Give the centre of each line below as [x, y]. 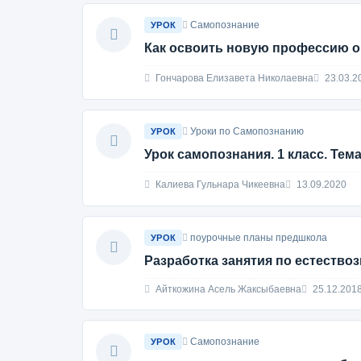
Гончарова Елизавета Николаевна [233, 78]
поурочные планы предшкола [259, 238]
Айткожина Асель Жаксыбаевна [227, 289]
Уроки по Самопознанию [247, 131]
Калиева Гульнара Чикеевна [219, 184]
